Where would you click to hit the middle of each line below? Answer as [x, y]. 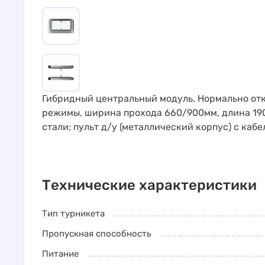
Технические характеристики [149, 185]
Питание [60, 254]
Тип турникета [73, 214]
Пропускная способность [97, 234]
